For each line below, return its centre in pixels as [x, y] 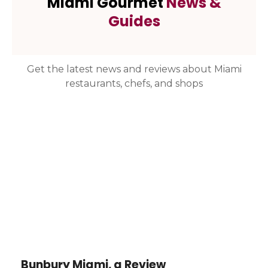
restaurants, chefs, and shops [134, 84]
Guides [134, 22]
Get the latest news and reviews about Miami [134, 69]
